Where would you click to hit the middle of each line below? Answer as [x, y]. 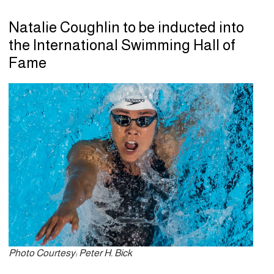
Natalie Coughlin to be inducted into [126, 28]
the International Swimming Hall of [122, 45]
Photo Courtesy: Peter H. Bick [70, 253]
